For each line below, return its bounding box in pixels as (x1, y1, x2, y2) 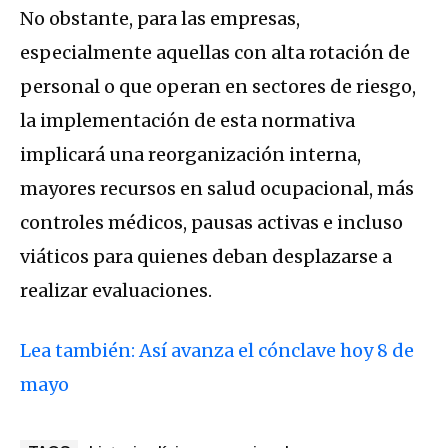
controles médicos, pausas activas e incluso (20, 211, 403, 235)
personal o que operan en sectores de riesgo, (20, 75, 416, 99)
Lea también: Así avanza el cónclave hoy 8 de (20, 339, 414, 363)
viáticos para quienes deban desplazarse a (20, 245, 392, 269)
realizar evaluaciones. (20, 279, 212, 303)
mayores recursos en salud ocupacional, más (20, 177, 414, 201)
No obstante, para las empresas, (20, 7, 300, 31)
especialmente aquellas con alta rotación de (20, 41, 410, 65)
